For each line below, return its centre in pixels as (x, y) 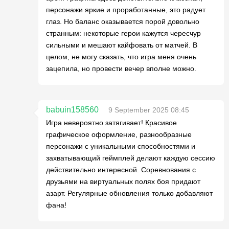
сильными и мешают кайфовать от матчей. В (122, 45)
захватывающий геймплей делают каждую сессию (131, 158)
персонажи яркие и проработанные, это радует (126, 9)
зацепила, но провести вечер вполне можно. (121, 68)
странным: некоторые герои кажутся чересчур (123, 33)
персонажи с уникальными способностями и (121, 146)
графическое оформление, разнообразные (119, 134)
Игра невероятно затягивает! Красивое (111, 122)
